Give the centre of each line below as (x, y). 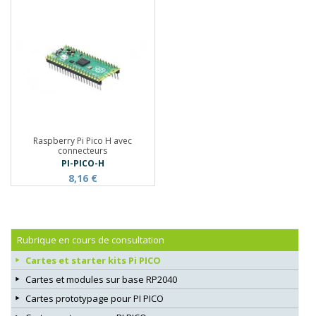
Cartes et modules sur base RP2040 (101, 280)
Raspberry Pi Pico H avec (83, 141)
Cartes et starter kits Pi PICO (93, 261)
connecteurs (83, 151)
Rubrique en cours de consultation (91, 240)
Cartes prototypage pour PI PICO (95, 299)
